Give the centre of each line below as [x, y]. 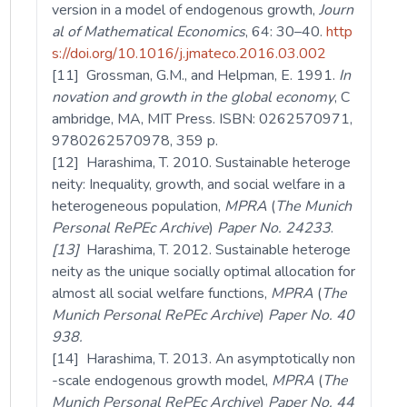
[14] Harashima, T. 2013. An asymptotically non [204, 359]
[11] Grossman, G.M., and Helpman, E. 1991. [196, 76]
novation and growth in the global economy [194, 98]
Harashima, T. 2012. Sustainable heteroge [217, 250]
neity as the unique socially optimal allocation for [204, 272]
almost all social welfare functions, [162, 294]
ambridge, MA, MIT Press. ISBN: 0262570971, [203, 119]
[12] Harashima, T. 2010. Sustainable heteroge [202, 163]
